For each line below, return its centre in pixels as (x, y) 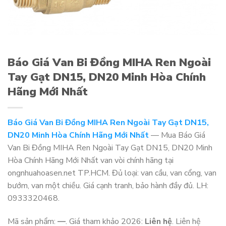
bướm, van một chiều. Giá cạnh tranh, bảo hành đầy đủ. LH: (108, 185)
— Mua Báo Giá (177, 135)
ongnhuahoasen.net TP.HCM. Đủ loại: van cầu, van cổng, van (112, 173)
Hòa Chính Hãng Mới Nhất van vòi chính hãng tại (91, 160)
